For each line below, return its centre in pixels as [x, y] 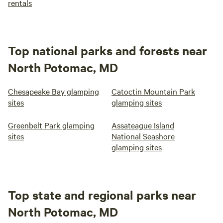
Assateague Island [143, 125]
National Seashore [143, 136]
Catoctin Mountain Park [153, 91]
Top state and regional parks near [102, 195]
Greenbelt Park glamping [51, 125]
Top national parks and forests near [108, 50]
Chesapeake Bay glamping [54, 91]
